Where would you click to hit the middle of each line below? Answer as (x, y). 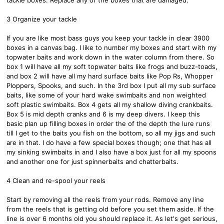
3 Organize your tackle (42, 19)
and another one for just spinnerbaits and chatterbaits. (92, 161)
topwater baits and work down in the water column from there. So (110, 57)
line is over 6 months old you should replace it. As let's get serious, (112, 218)
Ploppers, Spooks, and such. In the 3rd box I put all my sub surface (111, 85)
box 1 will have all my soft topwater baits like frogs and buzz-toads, (112, 66)
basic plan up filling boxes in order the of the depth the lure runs (108, 123)
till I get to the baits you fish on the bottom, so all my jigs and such (111, 133)
